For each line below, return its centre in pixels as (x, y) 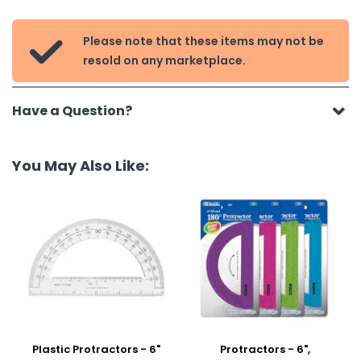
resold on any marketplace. (164, 60)
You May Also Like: (81, 166)
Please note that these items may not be (203, 41)
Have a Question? (72, 111)
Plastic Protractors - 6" (96, 349)
